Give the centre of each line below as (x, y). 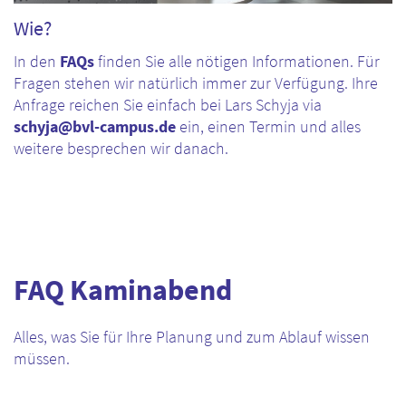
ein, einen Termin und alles (268, 127)
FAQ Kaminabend (123, 290)
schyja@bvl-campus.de (95, 127)
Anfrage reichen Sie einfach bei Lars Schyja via (168, 105)
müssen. (42, 359)
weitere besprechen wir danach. (121, 149)
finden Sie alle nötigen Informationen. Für (237, 62)
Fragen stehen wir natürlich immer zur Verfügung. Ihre (196, 83)
